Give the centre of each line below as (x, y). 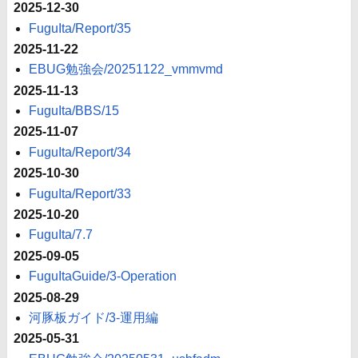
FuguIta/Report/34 (80, 152)
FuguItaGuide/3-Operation (103, 276)
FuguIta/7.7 (61, 235)
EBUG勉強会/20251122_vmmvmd (126, 70)
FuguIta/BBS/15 (74, 111)
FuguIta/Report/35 (80, 28)
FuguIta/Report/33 (80, 193)
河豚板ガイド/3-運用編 (94, 318)
